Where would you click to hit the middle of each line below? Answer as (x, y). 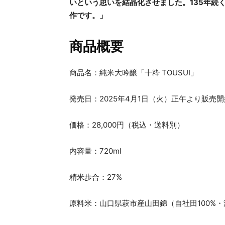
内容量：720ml (95, 151)
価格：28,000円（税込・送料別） (127, 125)
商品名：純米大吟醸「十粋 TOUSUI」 (134, 73)
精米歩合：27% (96, 177)
